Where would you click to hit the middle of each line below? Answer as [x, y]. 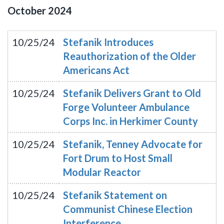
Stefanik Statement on [115, 195]
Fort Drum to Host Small [118, 158]
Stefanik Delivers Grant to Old [132, 93]
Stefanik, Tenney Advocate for [133, 144]
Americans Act [96, 70]
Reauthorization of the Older [129, 56]
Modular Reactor [102, 172]
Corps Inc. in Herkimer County [130, 121]
